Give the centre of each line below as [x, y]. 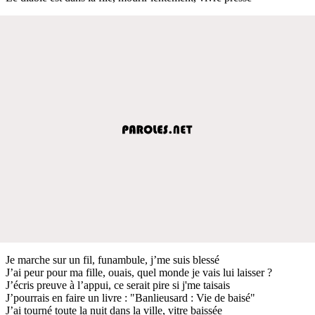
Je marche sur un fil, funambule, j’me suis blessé [112, 259]
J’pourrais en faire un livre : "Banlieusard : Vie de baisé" [130, 297]
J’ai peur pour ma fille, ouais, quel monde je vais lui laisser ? [139, 272]
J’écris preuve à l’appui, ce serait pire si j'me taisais [118, 285]
